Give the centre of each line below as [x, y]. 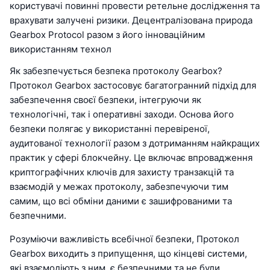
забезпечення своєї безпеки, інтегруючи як [105, 100]
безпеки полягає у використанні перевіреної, [110, 129]
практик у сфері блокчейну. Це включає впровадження [131, 158]
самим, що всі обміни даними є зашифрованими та [121, 201]
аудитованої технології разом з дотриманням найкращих [135, 143]
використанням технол [61, 49]
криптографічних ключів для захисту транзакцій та [122, 172]
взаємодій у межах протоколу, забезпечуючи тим [119, 187]
